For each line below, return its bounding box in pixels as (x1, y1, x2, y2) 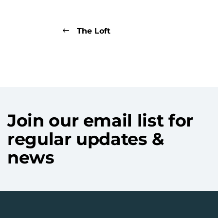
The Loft (74, 26, 110, 36)
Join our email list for (7, 109, 193, 131)
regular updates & (7, 128, 164, 149)
